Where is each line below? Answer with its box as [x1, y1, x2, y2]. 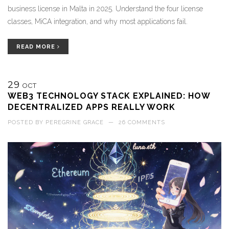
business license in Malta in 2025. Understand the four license [8, 5, 203, 13]
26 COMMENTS [119, 119, 165, 126]
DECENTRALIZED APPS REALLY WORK [8, 102, 175, 112]
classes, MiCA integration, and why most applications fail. [8, 17, 188, 26]
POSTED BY [8, 119, 45, 126]
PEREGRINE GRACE [45, 119, 104, 126]
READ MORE [16, 43, 57, 51]
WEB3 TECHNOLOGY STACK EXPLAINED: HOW [8, 91, 210, 101]
